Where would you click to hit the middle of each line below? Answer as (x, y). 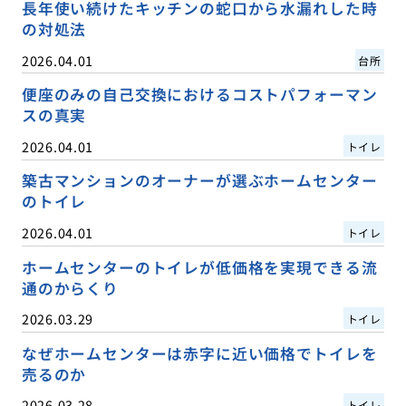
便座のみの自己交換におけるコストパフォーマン (199, 95)
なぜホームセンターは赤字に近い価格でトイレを (199, 353)
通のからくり (70, 288)
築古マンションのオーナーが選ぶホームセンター (199, 181)
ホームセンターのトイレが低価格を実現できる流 (199, 267)
